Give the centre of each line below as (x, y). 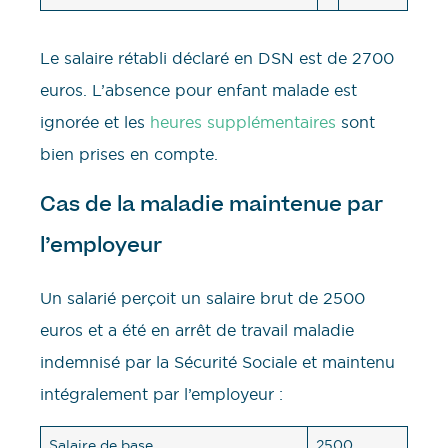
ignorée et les (95, 122)
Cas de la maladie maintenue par (211, 204)
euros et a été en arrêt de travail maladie (197, 330)
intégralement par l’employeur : (161, 394)
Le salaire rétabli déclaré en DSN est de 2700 (217, 58)
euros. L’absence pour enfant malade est (198, 90)
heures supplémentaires (243, 122)
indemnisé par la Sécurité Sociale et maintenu (217, 362)
